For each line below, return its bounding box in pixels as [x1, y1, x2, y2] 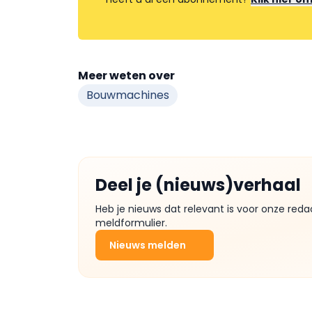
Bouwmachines [86, 87, 169, 103]
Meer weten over [78, 68, 175, 84]
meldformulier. [95, 216, 167, 230]
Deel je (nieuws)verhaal [95, 173, 301, 196]
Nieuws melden [109, 238, 186, 252]
